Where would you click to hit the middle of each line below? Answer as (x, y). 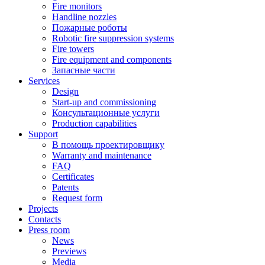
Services (44, 80)
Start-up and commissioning (104, 102)
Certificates (73, 176)
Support (43, 134)
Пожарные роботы (90, 27)
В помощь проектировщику (108, 144)
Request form (77, 198)
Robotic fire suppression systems (113, 38)
